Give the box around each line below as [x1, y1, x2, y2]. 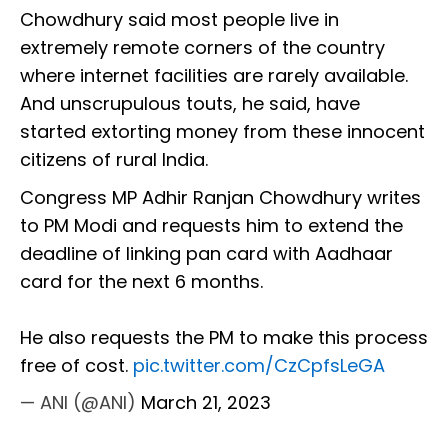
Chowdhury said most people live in [20, 7, 339, 33]
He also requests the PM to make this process [20, 325, 428, 351]
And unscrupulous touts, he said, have [20, 91, 360, 117]
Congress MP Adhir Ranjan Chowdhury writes [20, 185, 421, 211]
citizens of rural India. [20, 147, 208, 173]
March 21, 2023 [141, 390, 271, 416]
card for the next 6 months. [20, 269, 263, 295]
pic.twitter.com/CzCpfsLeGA [133, 353, 385, 379]
